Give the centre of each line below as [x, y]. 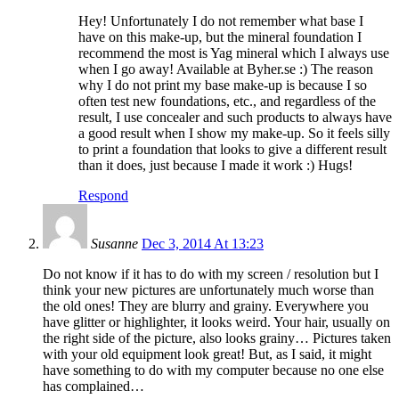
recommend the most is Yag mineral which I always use [234, 53]
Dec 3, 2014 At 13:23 [203, 244]
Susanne [114, 244]
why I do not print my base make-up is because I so [223, 85]
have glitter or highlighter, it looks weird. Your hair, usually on [216, 322]
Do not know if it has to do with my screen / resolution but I [211, 274]
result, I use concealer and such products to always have [235, 118]
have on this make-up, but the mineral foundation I [220, 37]
